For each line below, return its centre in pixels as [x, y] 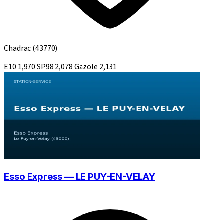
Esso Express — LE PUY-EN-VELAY [80, 176]
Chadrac [18, 48]
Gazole [87, 67]
